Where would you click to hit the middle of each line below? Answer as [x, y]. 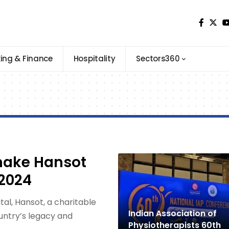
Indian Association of [172, 213]
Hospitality [94, 59]
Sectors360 [158, 59]
